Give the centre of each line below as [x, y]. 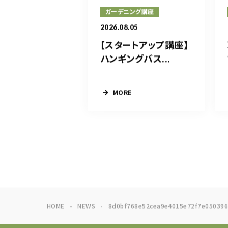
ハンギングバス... [135, 59]
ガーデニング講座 [130, 12]
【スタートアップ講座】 [145, 45]
